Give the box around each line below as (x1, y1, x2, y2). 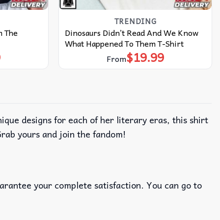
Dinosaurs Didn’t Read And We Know (64, 26, 198, 39)
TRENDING (114, 15, 157, 27)
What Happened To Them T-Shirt (64, 36, 184, 50)
